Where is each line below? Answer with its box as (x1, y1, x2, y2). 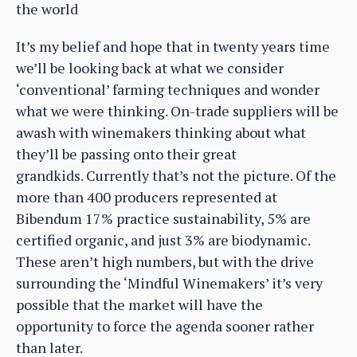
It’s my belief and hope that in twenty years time (16, 36, 330, 56)
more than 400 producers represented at (16, 186, 277, 206)
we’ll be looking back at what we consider (16, 57, 284, 77)
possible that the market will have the (16, 294, 263, 314)
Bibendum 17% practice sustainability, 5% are (16, 208, 311, 228)
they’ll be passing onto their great (16, 143, 237, 163)
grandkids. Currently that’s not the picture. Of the (16, 165, 336, 185)
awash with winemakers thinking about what (16, 122, 306, 142)
